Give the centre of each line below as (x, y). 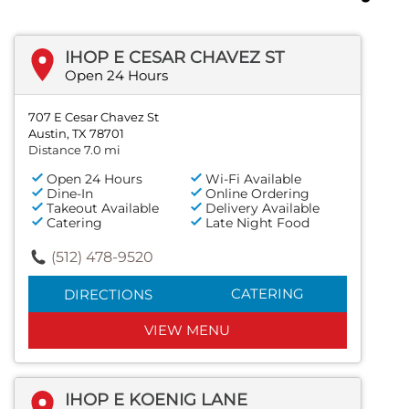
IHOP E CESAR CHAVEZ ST (174, 57)
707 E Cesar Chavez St (94, 116)
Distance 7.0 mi (74, 149)
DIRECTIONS (108, 294)
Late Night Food (258, 222)
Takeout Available (103, 208)
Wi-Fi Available (254, 178)
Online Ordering (258, 193)
